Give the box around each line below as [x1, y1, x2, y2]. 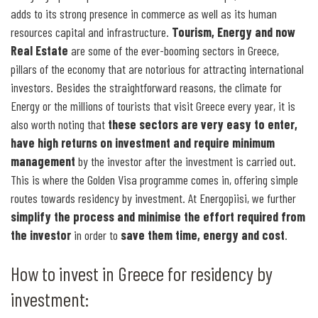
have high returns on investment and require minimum [11, 135, 275, 151]
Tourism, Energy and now [172, 24, 295, 40]
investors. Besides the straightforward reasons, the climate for [11, 79, 282, 96]
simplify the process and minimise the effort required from [11, 209, 305, 225]
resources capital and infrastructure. [11, 24, 172, 40]
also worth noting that [11, 116, 108, 133]
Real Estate [11, 43, 68, 59]
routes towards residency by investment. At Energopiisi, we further [11, 190, 296, 207]
